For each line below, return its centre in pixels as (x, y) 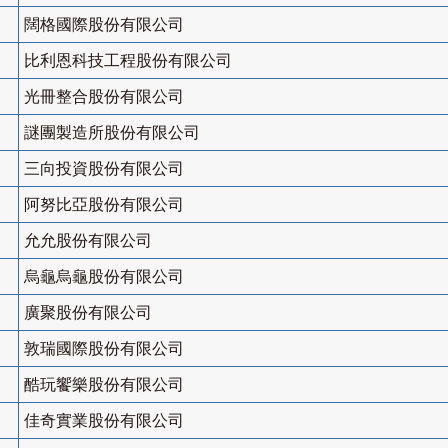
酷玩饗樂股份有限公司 (104, 385)
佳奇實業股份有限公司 (104, 421)
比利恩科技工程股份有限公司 (128, 61)
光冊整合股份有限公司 (104, 97)
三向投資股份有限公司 (104, 169)
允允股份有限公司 (88, 241)
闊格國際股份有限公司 (104, 25)
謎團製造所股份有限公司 (112, 133)
